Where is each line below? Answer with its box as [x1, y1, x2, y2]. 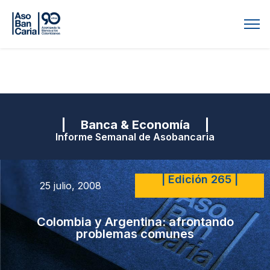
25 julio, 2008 [40, 179, 101, 192]
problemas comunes [76, 226, 194, 241]
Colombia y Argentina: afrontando [36, 214, 234, 229]
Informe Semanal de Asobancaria [55, 131, 215, 143]
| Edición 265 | [161, 172, 238, 186]
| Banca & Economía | [61, 118, 209, 132]
